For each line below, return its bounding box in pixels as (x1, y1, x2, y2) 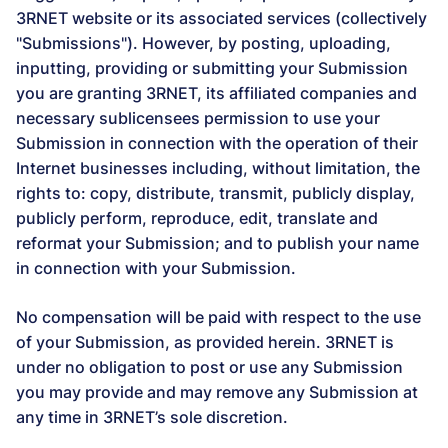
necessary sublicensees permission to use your (16, 108, 380, 128)
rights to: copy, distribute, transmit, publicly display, (16, 183, 415, 203)
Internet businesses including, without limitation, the (16, 158, 420, 178)
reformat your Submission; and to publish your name (16, 233, 419, 253)
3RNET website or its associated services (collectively (16, 8, 427, 28)
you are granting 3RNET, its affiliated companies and (16, 83, 417, 103)
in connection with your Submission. (16, 258, 296, 278)
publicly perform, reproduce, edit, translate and (16, 208, 378, 228)
